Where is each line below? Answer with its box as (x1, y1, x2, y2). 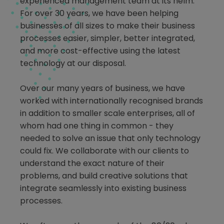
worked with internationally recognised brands (20, 95, 203, 107)
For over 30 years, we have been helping (20, 7, 178, 19)
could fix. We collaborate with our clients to (20, 145, 189, 157)
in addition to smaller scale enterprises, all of (20, 107, 195, 119)
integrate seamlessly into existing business (20, 182, 186, 194)
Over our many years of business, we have (20, 82, 185, 94)
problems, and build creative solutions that (20, 170, 188, 182)
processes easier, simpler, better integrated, (20, 32, 195, 44)
